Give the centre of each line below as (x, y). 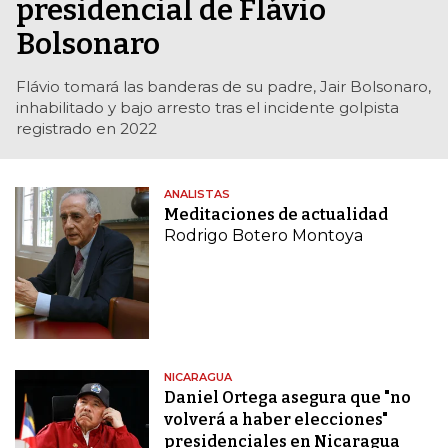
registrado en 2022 (86, 129)
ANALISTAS (197, 194)
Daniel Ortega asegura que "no (288, 397)
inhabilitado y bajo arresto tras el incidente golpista (207, 108)
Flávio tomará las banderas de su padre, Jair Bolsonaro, (223, 87)
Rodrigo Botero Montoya (264, 236)
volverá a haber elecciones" (276, 419)
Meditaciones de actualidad (276, 215)
